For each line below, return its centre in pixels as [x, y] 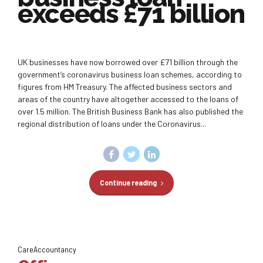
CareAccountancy [47, 249]
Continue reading [128, 183]
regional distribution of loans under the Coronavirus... [112, 123]
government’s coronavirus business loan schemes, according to [130, 74]
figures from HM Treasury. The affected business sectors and [125, 86]
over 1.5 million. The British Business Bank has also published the [130, 111]
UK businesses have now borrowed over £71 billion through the [128, 62]
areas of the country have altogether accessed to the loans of [128, 99]
